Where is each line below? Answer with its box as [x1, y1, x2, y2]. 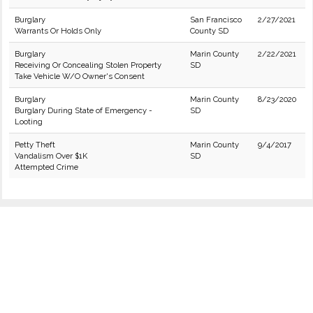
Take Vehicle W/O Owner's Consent [15, 71, 145, 81]
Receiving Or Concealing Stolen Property [15, 60, 161, 70]
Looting [15, 117, 43, 126]
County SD [190, 26, 228, 36]
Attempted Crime [15, 162, 78, 172]
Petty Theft [15, 140, 55, 150]
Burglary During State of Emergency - [15, 105, 152, 115]
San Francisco [190, 15, 242, 24]
